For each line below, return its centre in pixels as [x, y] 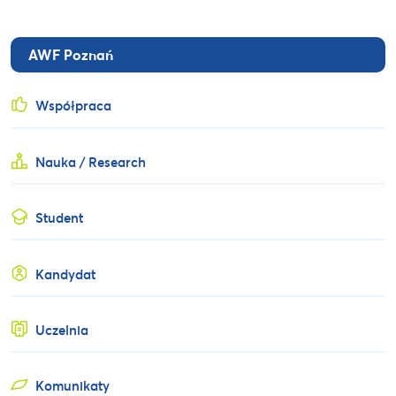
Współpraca [74, 106]
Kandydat [66, 274]
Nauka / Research [91, 161]
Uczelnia [62, 329]
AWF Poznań [71, 55]
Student [60, 218]
